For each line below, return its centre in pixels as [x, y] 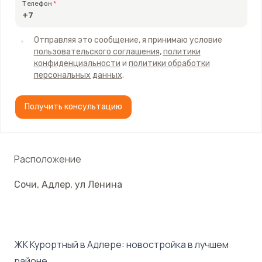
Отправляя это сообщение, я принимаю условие [128, 40]
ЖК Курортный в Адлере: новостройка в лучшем [121, 244]
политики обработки [169, 63]
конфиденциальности [77, 63]
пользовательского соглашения [96, 51]
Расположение [48, 159]
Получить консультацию [73, 106]
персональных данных [78, 75]
